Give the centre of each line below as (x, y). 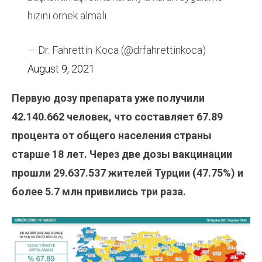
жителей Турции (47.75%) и (176, 173)
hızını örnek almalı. (68, 16)
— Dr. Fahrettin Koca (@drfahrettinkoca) (117, 50)
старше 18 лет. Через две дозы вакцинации (122, 154)
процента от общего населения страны (112, 136)
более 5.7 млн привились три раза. (99, 192)
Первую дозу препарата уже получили (108, 98)
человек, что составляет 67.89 (145, 117)
